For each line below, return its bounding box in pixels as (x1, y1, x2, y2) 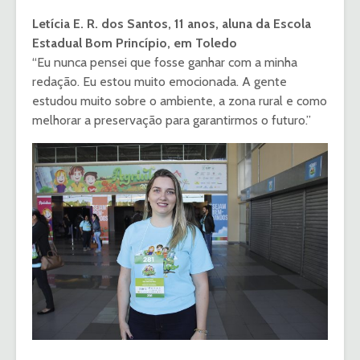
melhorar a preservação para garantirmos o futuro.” (32, 112, 311, 128)
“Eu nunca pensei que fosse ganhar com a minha (32, 54, 297, 70)
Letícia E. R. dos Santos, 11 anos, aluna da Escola (32, 15, 311, 31)
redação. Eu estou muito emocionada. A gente (32, 73, 287, 89)
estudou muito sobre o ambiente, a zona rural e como (32, 92, 327, 108)
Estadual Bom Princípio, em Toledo (32, 35, 237, 51)
